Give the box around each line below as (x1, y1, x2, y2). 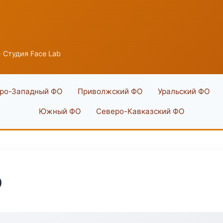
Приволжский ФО (77, 87, 143, 96)
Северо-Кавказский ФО (96, 107, 185, 116)
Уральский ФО (157, 87, 210, 96)
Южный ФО (38, 107, 81, 116)
